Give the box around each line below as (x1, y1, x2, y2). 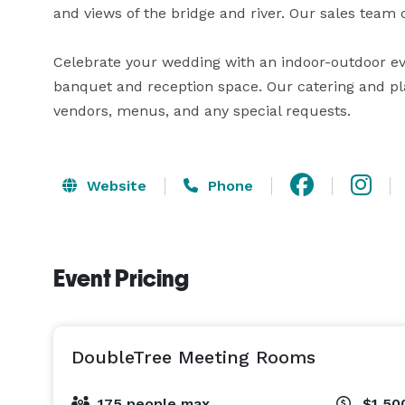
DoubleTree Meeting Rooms (71, 346, 316, 368)
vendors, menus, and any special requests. (53, 102, 351, 119)
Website (82, 176, 146, 194)
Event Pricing (53, 265, 189, 292)
